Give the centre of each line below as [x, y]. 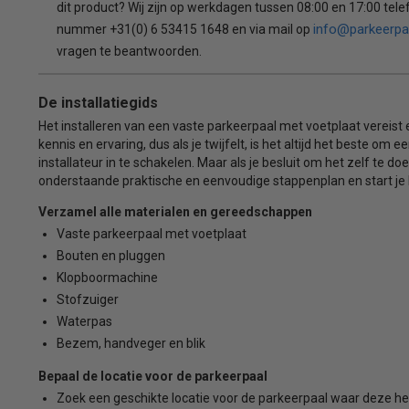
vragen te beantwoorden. [129, 51]
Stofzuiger [87, 299]
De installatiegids [98, 102]
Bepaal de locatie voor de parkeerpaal [152, 376]
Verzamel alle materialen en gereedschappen [175, 211]
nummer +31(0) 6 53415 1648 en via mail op [184, 29]
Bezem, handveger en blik [131, 343]
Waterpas [84, 321]
